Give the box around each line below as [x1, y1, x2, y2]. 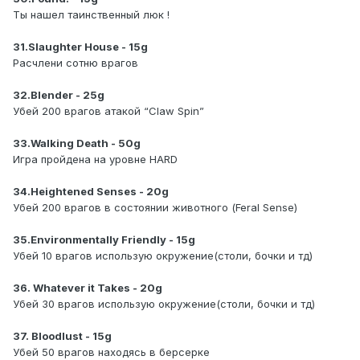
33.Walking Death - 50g [13, 137, 141, 150]
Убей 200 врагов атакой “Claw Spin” [13, 104, 204, 118]
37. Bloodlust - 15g [13, 329, 112, 343]
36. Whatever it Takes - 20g [13, 281, 162, 295]
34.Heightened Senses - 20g [13, 185, 169, 198]
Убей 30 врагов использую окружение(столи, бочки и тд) [13, 297, 315, 311]
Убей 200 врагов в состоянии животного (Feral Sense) [13, 201, 297, 215]
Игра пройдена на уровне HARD [13, 153, 178, 166]
